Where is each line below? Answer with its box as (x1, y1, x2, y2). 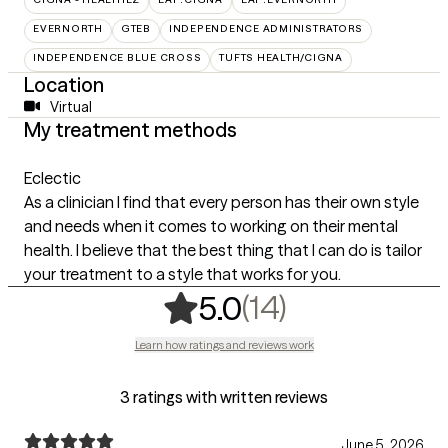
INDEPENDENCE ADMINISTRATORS (168, 21, 363, 35)
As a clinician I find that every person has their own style (24, 191, 419, 212)
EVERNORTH (33, 21, 103, 35)
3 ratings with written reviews (120, 386, 328, 407)
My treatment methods (24, 116, 237, 142)
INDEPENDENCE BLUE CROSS (33, 50, 202, 64)
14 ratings (295, 286, 426, 326)
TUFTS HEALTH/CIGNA (219, 50, 343, 64)
